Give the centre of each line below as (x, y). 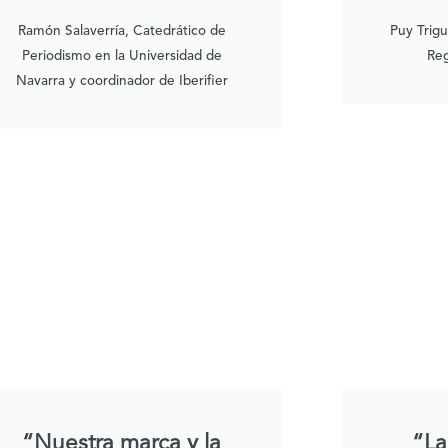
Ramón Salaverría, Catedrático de (121, 32)
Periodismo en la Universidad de (121, 57)
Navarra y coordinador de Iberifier (121, 82)
